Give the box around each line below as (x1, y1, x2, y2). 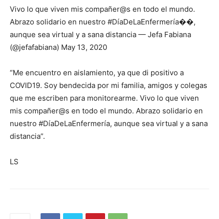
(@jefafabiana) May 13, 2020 (10, 42, 107, 52)
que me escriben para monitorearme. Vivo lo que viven (10, 93, 199, 103)
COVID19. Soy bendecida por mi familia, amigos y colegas (10, 80, 207, 90)
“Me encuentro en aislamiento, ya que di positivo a (10, 67, 184, 77)
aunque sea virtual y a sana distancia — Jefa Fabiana (10, 29, 191, 39)
